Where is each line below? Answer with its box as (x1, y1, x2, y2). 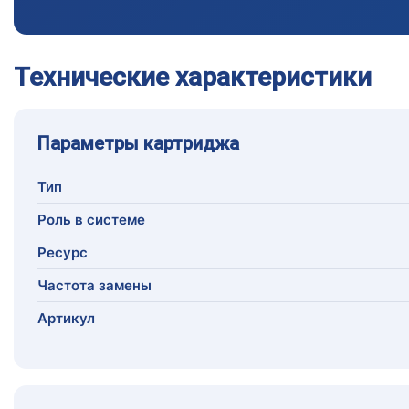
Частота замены (37, 277, 152, 295)
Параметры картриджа (37, 132, 239, 155)
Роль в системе (37, 211, 145, 229)
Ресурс (37, 244, 88, 262)
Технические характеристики (14, 62, 372, 93)
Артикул (37, 309, 95, 328)
